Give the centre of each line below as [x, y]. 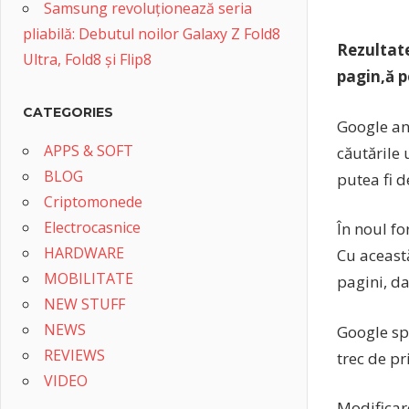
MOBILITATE [89, 278]
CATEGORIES [68, 112]
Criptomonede [93, 202]
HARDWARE [84, 253]
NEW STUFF [84, 304]
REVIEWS [74, 355]
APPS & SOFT [89, 151]
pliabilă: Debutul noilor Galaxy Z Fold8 [152, 34]
